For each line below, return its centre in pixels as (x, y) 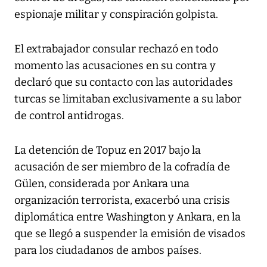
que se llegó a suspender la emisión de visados (130, 234)
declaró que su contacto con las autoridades (124, 83)
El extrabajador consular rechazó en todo (116, 49)
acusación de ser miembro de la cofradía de (122, 167)
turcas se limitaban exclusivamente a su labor (128, 99)
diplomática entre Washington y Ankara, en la (128, 217)
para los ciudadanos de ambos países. (108, 251)
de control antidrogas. (69, 116)
